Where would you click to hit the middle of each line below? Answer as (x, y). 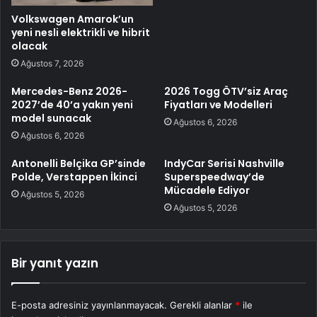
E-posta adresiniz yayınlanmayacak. (89, 305)
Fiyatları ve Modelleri (218, 105)
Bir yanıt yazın (55, 264)
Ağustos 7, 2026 (52, 64)
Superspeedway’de (214, 177)
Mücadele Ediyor (207, 191)
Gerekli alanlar (202, 305)
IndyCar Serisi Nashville (224, 164)
